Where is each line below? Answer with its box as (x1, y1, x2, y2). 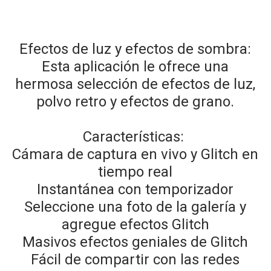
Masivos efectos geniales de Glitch (22, 233, 249, 250)
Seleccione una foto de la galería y (24, 198, 247, 215)
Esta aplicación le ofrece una (42, 57, 229, 75)
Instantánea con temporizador (37, 180, 234, 198)
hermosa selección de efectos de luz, (15, 75, 256, 93)
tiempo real (98, 163, 173, 180)
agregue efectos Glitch (61, 215, 209, 233)
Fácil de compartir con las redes (31, 250, 240, 268)
